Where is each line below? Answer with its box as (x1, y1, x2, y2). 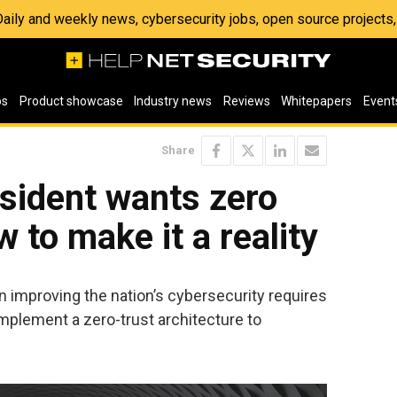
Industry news (134, 94, 213, 108)
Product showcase (19, 94, 123, 108)
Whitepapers (281, 94, 353, 108)
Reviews (222, 94, 270, 108)
